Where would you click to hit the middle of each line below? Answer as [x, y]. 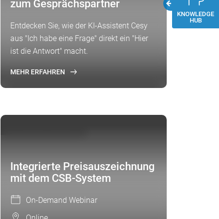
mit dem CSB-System [61, 178]
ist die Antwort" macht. [49, 51]
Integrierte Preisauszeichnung [82, 166]
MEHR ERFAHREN [38, 72]
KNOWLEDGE [196, 14]
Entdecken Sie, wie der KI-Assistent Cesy [79, 26]
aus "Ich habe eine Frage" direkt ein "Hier [79, 38]
